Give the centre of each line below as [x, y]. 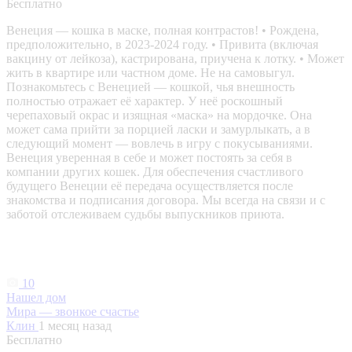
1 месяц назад [75, 326]
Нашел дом [36, 298]
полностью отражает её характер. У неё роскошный [145, 101]
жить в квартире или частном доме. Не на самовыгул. [150, 73]
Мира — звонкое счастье [73, 312]
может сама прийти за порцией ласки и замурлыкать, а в [158, 130]
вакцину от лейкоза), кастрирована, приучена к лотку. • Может [175, 59]
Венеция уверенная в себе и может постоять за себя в [149, 158]
